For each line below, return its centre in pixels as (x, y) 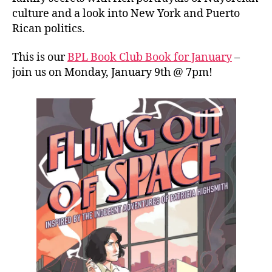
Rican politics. (51, 29)
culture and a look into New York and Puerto (126, 13)
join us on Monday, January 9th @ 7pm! (112, 73)
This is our (40, 57)
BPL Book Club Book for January (150, 57)
